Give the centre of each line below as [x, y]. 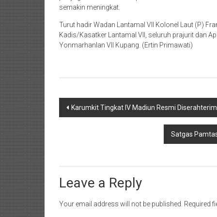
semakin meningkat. [90, 7]
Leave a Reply [101, 183]
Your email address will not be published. [121, 204]
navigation [89, 123]
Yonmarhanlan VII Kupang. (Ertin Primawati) [126, 45]
